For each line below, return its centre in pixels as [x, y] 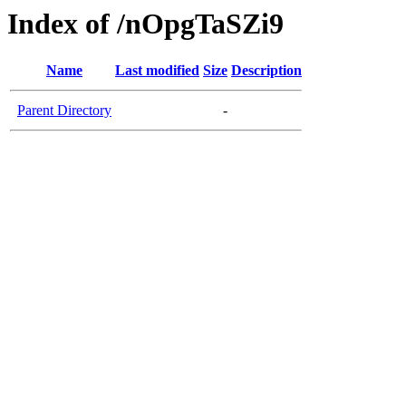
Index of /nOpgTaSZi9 [145, 24]
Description [266, 71]
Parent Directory [64, 111]
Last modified [157, 71]
